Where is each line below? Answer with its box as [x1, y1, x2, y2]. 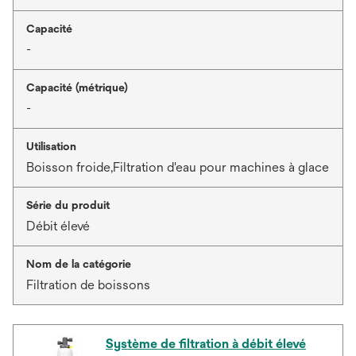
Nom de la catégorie [26, 257, 131, 270]
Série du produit [26, 199, 110, 211]
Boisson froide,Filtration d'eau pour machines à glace [26, 160, 329, 175]
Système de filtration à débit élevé [106, 336, 306, 351]
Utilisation [26, 140, 76, 153]
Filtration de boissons [26, 277, 150, 292]
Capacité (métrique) [26, 81, 128, 94]
